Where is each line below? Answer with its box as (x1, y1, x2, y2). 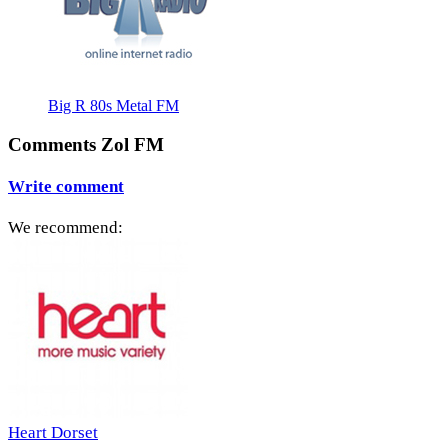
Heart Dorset (8, 423, 98, 443)
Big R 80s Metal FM (48, 96, 179, 114)
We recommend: (8, 218, 123, 238)
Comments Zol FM (8, 133, 164, 155)
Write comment (8, 176, 124, 196)
